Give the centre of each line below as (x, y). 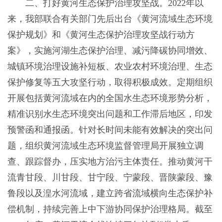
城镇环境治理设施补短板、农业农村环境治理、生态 (110, 67)
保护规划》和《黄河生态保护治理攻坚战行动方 (101, 35)
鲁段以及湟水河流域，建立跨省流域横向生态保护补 (110, 194)
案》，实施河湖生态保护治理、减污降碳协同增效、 (110, 51)
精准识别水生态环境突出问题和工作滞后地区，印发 (110, 114)
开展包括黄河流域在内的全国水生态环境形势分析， (110, 98)
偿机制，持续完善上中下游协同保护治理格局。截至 (110, 209)
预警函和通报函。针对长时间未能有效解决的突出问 (110, 130)
